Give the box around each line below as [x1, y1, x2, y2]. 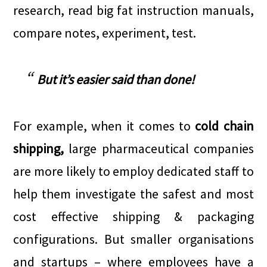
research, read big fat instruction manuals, [13, 2, 254, 18]
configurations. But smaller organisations [13, 231, 254, 247]
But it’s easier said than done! [37, 71, 195, 88]
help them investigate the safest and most [13, 185, 254, 202]
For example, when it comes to [13, 117, 195, 134]
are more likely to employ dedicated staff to [13, 163, 254, 179]
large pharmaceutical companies [69, 140, 254, 157]
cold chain [195, 117, 254, 134]
